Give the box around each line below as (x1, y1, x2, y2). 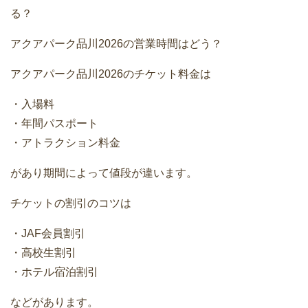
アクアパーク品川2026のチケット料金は (10, 67, 211, 80)
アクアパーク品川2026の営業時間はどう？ (10, 37, 222, 49)
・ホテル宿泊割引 (10, 265, 98, 278)
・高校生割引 (10, 246, 76, 258)
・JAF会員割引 (10, 227, 85, 239)
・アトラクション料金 (10, 136, 120, 148)
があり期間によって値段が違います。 (10, 166, 197, 179)
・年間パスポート (10, 117, 98, 129)
